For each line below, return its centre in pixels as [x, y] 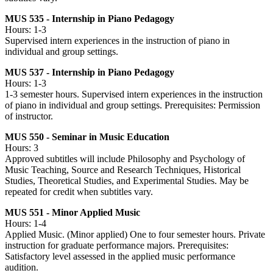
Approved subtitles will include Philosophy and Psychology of [125, 159]
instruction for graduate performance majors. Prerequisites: [117, 246]
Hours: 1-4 [26, 224]
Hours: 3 [22, 148]
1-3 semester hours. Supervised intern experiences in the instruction [134, 94]
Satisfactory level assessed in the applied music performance [120, 257]
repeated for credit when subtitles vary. [79, 192]
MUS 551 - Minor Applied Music [73, 213]
